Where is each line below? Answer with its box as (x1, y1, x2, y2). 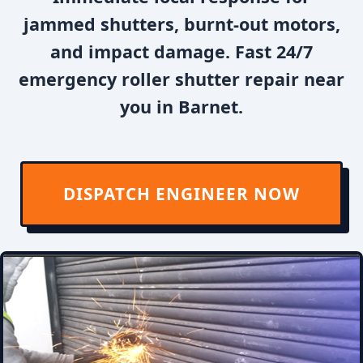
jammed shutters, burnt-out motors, (23, 12, 340, 36)
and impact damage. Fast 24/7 (50, 40, 313, 63)
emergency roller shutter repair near (19, 67, 344, 91)
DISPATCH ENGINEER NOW (63, 182, 300, 205)
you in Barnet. (120, 95, 243, 118)
